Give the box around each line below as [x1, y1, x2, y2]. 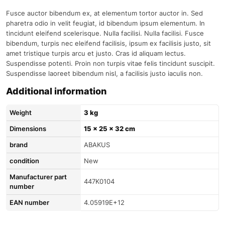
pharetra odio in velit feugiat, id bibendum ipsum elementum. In [6, 19, 205, 27]
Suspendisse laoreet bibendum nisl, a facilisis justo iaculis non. [6, 69, 203, 77]
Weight [10, 108, 32, 117]
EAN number [10, 198, 49, 206]
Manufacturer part [10, 173, 67, 181]
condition [10, 157, 39, 165]
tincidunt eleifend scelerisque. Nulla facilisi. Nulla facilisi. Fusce [6, 29, 204, 37]
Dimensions [10, 125, 46, 133]
